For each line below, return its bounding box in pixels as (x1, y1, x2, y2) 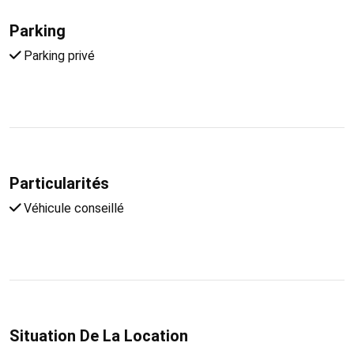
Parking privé (21, 47, 95, 63)
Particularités (9, 173, 109, 193)
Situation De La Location (9, 326, 188, 345)
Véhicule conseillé (21, 200, 124, 216)
